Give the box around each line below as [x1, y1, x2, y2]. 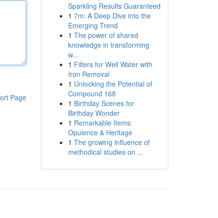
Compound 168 [68, 89, 116, 98]
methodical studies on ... [68, 147, 143, 157]
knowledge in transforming [68, 40, 149, 50]
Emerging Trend [68, 20, 118, 30]
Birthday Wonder [68, 108, 120, 118]
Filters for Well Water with [73, 59, 152, 69]
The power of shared [73, 30, 138, 40]
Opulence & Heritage [68, 127, 132, 137]
